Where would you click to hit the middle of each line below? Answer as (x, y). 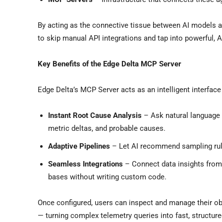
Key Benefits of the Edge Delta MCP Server (110, 64)
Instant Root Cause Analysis (95, 115)
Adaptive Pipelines (79, 146)
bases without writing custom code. (107, 177)
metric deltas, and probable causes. (107, 128)
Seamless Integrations (85, 164)
